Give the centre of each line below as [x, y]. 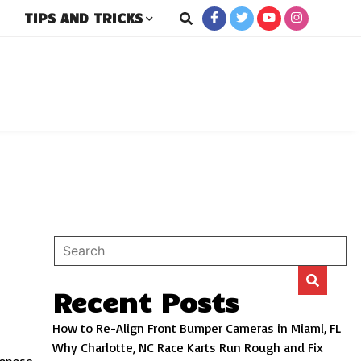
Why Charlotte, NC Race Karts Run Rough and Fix [188, 347]
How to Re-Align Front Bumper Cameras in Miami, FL [197, 328]
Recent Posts [146, 301]
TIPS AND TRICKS [83, 18]
